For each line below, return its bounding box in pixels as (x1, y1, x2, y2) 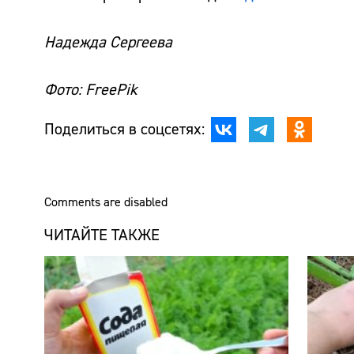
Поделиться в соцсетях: (44, 119, 205, 139)
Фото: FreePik (44, 79, 137, 100)
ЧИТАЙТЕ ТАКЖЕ (44, 224, 160, 245)
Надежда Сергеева (44, 32, 172, 52)
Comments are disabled (44, 194, 168, 210)
